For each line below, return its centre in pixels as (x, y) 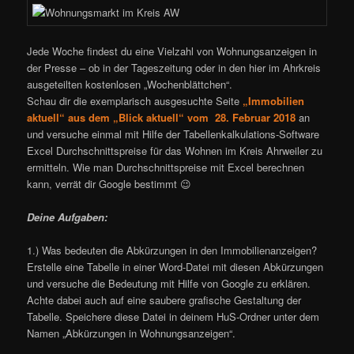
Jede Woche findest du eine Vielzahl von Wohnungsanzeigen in (172, 51)
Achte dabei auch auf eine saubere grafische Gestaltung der (164, 299)
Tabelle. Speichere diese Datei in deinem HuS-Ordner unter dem (173, 316)
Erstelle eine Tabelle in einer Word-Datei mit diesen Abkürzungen (175, 266)
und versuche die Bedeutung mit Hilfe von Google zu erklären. (169, 283)
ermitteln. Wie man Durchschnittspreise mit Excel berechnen (166, 167)
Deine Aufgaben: (68, 217)
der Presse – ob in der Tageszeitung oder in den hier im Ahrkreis (174, 67)
